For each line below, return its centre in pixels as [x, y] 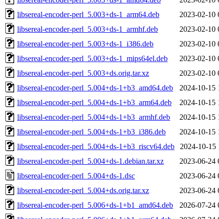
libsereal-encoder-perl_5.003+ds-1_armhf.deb [88, 29]
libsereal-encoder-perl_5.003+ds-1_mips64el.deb [92, 58]
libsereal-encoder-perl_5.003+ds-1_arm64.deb [88, 14]
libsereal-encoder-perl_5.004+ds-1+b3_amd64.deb [95, 88]
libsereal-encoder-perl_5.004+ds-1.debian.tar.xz [90, 161]
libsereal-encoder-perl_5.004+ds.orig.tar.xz [83, 190]
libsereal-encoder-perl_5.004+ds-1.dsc [76, 175]
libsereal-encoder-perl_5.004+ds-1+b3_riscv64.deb [96, 146]
